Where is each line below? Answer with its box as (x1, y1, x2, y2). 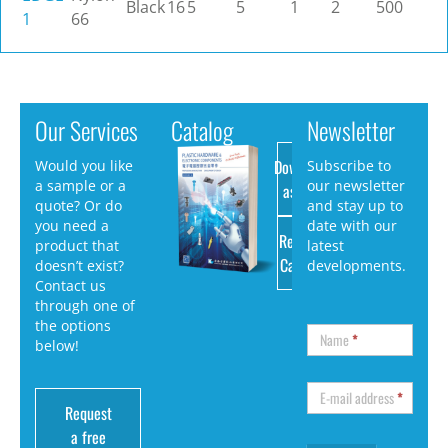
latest (307, 235, 344, 255)
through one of (35, 295, 135, 315)
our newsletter (307, 175, 405, 195)
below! (35, 335, 79, 355)
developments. (307, 255, 406, 275)
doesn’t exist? (35, 255, 124, 275)
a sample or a (35, 175, 126, 195)
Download (274, 155, 330, 180)
